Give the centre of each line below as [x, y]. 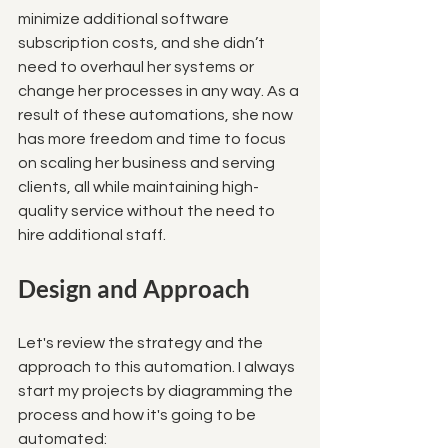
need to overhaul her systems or [137, 66]
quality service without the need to [148, 210]
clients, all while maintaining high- [138, 186]
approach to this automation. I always [158, 366]
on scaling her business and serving [148, 162]
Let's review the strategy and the [142, 342]
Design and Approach [134, 288]
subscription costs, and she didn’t [143, 42]
